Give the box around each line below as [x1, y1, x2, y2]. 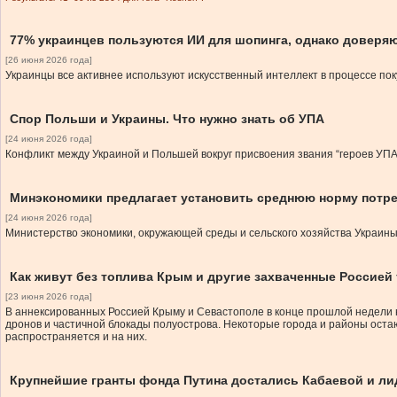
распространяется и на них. [5, 331, 147, 343]
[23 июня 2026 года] [5, 292, 92, 301]
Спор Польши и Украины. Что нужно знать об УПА [10, 112, 324, 126]
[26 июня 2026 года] [5, 55, 92, 65]
